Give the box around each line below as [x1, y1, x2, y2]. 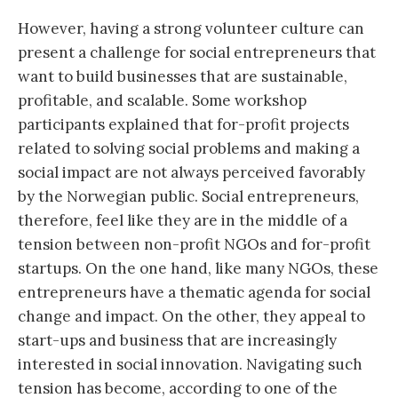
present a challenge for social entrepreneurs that [18, 42, 376, 62]
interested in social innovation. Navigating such [18, 354, 362, 374]
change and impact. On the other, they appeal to [18, 306, 365, 326]
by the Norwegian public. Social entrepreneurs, [18, 186, 359, 206]
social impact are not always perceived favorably [18, 162, 365, 182]
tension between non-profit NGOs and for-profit [18, 234, 370, 254]
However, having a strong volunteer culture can [18, 18, 364, 38]
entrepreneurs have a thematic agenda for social [18, 282, 370, 302]
